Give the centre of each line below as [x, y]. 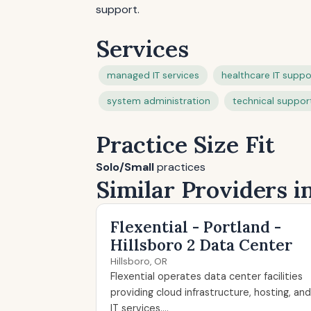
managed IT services [153, 75]
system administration [159, 101]
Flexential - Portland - [196, 227]
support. [118, 9]
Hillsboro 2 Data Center [201, 245]
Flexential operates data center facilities [207, 276]
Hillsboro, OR [139, 261]
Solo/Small [125, 167]
